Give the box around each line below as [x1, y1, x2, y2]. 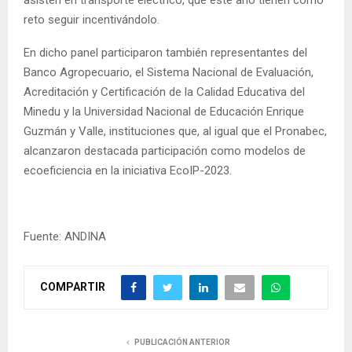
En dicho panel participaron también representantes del [24, 45, 307, 60]
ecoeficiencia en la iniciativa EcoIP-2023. [24, 163, 232, 178]
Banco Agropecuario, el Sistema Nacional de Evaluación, [24, 64, 313, 79]
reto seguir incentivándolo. [24, 12, 159, 27]
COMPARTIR [40, 280, 105, 293]
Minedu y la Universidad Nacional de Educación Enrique [24, 104, 304, 119]
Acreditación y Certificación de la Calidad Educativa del [24, 84, 305, 99]
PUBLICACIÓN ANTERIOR [134, 337, 230, 346]
